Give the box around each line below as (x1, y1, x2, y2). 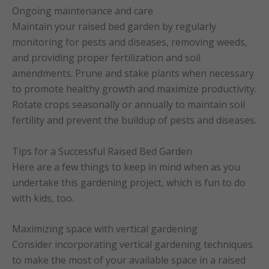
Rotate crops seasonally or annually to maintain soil (12, 98, 245, 112)
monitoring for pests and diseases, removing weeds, (12, 35, 247, 49)
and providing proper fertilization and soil (12, 51, 201, 65)
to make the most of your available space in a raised (12, 253, 246, 267)
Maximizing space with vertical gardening (12, 222, 198, 236)
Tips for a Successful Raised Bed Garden (12, 144, 192, 158)
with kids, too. (12, 191, 74, 205)
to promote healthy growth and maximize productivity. (12, 82, 256, 96)
